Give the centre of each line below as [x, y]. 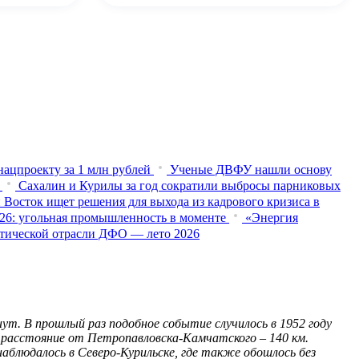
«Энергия [272, 217]
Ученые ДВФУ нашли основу [251, 169]
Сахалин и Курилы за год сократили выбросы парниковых [179, 185]
